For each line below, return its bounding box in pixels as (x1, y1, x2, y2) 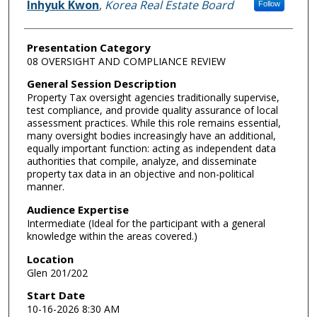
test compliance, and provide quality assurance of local (26, 103, 278, 117)
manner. (26, 180, 64, 194)
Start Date (26, 288, 85, 303)
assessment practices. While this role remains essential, (26, 116, 281, 130)
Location (26, 251, 74, 266)
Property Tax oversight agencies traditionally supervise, (26, 91, 279, 105)
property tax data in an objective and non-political (26, 167, 254, 181)
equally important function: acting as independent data (26, 142, 276, 156)
